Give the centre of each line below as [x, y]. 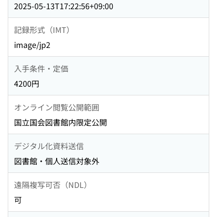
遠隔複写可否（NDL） [53, 184]
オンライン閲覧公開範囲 [57, 107]
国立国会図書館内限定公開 [61, 122]
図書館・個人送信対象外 [57, 161]
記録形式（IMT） [44, 29]
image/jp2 [32, 45]
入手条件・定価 [41, 68]
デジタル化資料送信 [49, 146]
